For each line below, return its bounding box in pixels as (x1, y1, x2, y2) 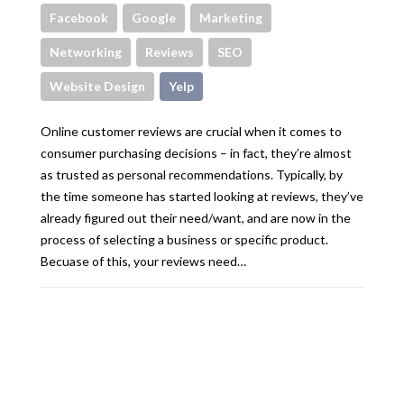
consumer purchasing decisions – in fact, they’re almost (41, 144, 352, 161)
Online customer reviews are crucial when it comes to (41, 123, 342, 139)
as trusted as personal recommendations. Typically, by (41, 166, 343, 182)
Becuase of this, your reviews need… (41, 252, 246, 269)
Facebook (50, 9, 108, 25)
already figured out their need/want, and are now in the (41, 209, 351, 225)
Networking (50, 43, 122, 60)
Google (132, 9, 176, 25)
